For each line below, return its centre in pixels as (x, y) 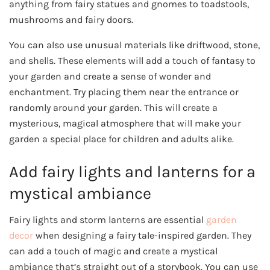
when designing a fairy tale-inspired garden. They (142, 236)
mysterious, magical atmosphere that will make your (125, 124)
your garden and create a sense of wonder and (110, 77)
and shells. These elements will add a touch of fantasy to (132, 61)
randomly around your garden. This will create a (113, 108)
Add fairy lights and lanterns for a (132, 171)
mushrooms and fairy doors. (71, 20)
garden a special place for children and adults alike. (121, 139)
